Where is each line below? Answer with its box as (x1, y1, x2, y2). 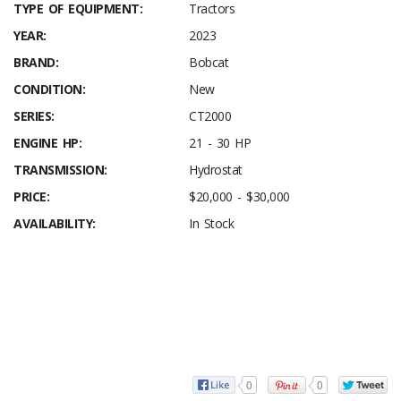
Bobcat (189, 54, 228, 72)
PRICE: (13, 188, 49, 206)
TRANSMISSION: (13, 161, 107, 179)
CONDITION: (13, 81, 85, 98)
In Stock (189, 215, 234, 233)
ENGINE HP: (13, 134, 81, 152)
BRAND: (13, 54, 58, 72)
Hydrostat (189, 161, 243, 179)
